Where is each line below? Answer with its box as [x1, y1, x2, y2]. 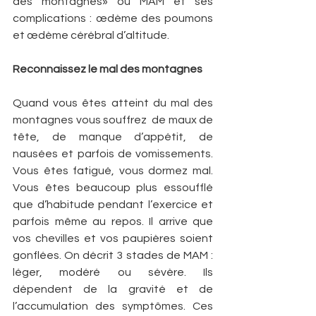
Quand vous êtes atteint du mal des [13, 97, 213, 109]
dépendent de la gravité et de [13, 283, 213, 295]
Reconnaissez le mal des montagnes [13, 63, 202, 75]
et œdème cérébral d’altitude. [13, 29, 169, 41]
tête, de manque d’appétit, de [13, 130, 213, 142]
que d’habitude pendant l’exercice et [13, 198, 213, 210]
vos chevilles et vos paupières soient [13, 232, 213, 244]
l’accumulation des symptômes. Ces [13, 300, 213, 312]
